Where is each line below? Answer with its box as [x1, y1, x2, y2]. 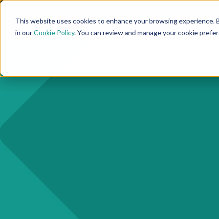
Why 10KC [59, 15, 86, 23]
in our [15, 28, 34, 37]
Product [148, 15, 170, 23]
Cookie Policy [33, 28, 74, 37]
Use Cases [103, 15, 131, 23]
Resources [187, 15, 216, 23]
